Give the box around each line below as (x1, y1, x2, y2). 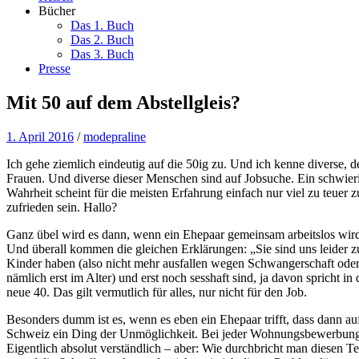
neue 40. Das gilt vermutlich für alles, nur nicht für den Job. (6, 284, 307, 299)
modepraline (83, 129, 146, 143)
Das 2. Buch (71, 33, 134, 46)
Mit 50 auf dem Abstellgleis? (6, 91, 240, 113)
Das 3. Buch (71, 47, 134, 61)
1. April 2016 (6, 129, 74, 143)
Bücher (38, 4, 75, 18)
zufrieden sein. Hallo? (6, 200, 117, 214)
